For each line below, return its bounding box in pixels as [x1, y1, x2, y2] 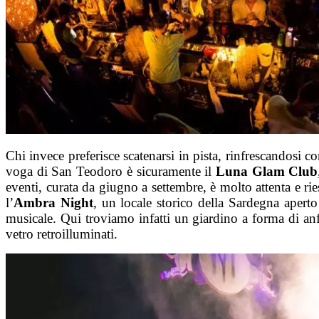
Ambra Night [14, 194, 93, 210]
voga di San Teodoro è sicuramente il [6, 163, 216, 179]
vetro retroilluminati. [6, 226, 117, 241]
